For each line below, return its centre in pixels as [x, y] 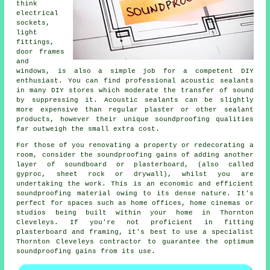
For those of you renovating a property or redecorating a [135, 146]
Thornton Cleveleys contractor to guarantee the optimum [135, 242]
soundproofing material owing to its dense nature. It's [135, 194]
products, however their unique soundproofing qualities [135, 120]
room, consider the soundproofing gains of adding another [135, 155]
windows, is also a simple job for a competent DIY [135, 71]
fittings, [36, 42]
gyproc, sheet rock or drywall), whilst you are [135, 174]
